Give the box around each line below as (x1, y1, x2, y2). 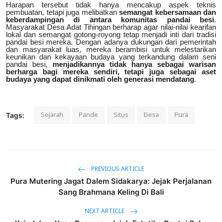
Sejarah (41, 108, 63, 123)
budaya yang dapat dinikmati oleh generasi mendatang (6, 75, 194, 84)
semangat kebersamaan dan (119, 8, 216, 17)
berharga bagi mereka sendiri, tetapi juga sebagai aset (6, 67, 216, 76)
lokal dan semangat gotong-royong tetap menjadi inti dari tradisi (6, 30, 216, 39)
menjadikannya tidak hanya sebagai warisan (53, 60, 216, 69)
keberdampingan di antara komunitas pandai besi (6, 15, 214, 24)
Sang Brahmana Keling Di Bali (58, 187, 164, 197)
